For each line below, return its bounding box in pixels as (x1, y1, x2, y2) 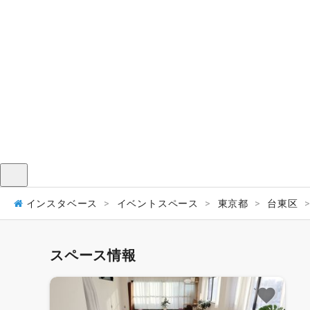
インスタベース (26, 197, 98, 209)
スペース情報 (50, 246, 136, 264)
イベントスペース (116, 197, 199, 209)
